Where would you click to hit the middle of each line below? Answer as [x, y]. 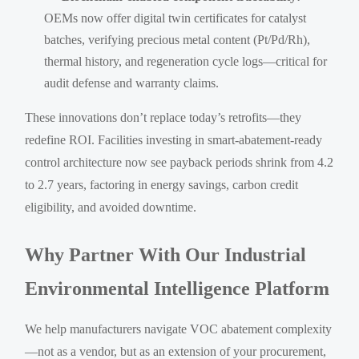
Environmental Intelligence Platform [177, 289]
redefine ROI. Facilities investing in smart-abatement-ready [174, 140]
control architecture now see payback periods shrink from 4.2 [179, 163]
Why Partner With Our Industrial [166, 255]
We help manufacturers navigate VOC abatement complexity [179, 329]
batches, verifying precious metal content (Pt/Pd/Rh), [177, 40]
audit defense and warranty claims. [132, 83]
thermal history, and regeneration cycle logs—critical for [186, 62]
